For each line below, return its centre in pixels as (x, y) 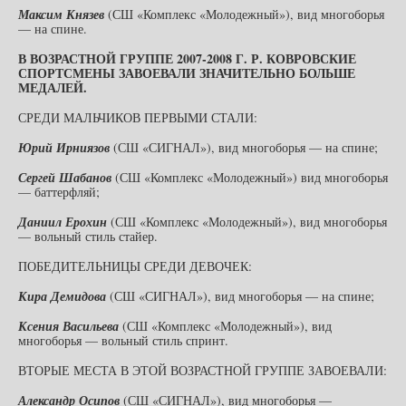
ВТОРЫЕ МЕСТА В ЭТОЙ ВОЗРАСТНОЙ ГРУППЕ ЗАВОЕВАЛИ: (203, 370)
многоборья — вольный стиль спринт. (123, 340)
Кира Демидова (62, 296)
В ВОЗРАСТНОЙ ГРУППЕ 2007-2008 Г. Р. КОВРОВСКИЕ (187, 58)
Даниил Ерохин (63, 222)
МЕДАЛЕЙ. (53, 87)
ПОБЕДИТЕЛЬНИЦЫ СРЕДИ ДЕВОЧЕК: (135, 266)
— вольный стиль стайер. (88, 236)
